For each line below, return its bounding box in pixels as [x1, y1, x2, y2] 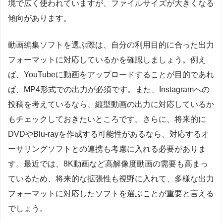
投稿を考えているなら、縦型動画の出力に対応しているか [8, 100, 214, 109]
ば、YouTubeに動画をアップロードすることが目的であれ [8, 70, 214, 79]
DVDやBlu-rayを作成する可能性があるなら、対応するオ [8, 129, 209, 138]
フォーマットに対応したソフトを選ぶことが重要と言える [8, 189, 214, 198]
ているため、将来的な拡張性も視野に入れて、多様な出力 [8, 174, 214, 183]
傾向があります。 [8, 13, 71, 22]
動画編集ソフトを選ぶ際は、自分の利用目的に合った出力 [8, 40, 214, 49]
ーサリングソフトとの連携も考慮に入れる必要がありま [8, 144, 206, 153]
